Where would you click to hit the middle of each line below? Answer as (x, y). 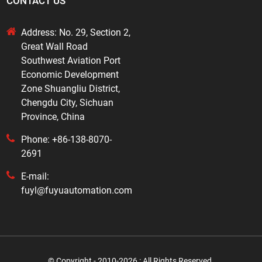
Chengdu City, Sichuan (68, 103)
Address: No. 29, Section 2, (76, 33)
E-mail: (35, 177)
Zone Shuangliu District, (71, 89)
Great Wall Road (55, 47)
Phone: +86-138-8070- (67, 140)
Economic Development (70, 75)
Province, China (53, 117)
